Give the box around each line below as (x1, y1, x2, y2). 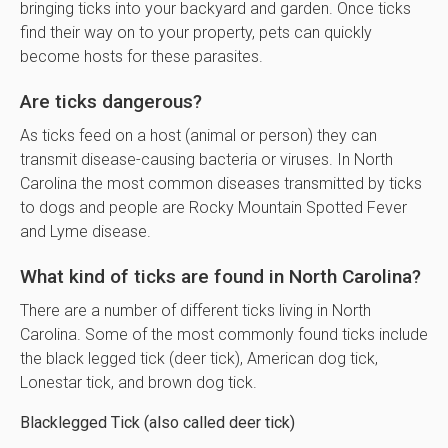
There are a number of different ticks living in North (20, 300, 371, 320)
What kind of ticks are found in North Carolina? (20, 264, 421, 288)
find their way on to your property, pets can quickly (20, 22, 372, 42)
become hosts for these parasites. (20, 46, 263, 66)
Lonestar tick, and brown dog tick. (20, 372, 257, 392)
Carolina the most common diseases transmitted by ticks (20, 173, 422, 193)
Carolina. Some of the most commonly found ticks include (20, 324, 428, 344)
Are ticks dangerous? (20, 89, 202, 113)
